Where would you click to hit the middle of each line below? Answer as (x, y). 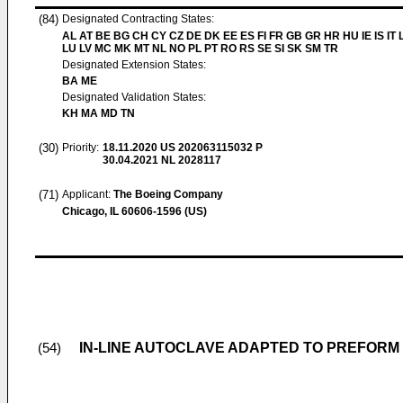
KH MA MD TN (99, 113)
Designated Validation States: (134, 97)
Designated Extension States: (134, 65)
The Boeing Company (168, 194)
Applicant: (88, 194)
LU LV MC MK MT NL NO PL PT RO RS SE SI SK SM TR (200, 49)
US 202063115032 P (210, 148)
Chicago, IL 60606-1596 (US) (134, 211)
